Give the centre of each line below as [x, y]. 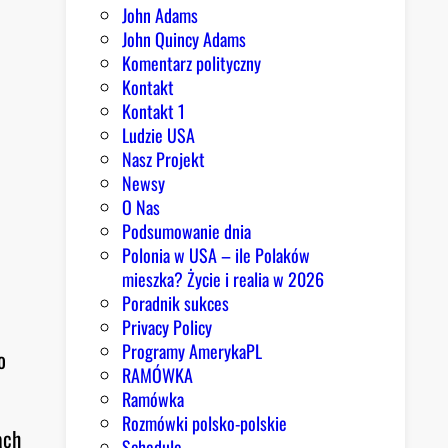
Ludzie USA [159, 135]
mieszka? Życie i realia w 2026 [223, 279]
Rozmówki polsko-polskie [205, 423]
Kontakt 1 [154, 111]
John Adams [160, 15]
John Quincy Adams [184, 39]
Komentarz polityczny [192, 63]
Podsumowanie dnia [187, 231]
